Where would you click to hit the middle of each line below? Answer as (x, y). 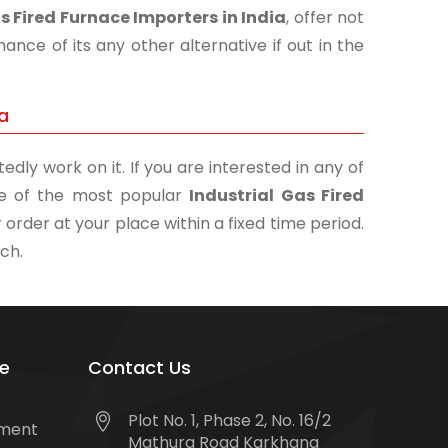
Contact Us (139, 367)
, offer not (325, 17)
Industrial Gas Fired (277, 195)
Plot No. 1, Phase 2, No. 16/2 (229, 420)
